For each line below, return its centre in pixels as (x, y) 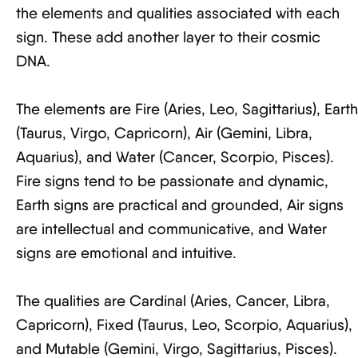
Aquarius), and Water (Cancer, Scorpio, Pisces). (175, 157)
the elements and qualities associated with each (178, 13)
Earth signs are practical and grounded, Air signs (180, 205)
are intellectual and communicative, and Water (171, 229)
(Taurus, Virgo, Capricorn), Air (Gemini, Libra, (164, 133)
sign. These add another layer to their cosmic (168, 37)
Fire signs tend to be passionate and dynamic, (172, 181)
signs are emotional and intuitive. (126, 253)
